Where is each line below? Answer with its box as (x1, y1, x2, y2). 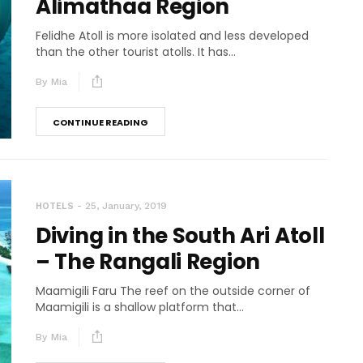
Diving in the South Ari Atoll (36, 220, 325, 250)
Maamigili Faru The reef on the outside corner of (36, 282, 310, 299)
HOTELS (36, 200, 74, 211)
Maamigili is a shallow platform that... (36, 298, 244, 315)
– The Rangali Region (36, 246, 260, 276)
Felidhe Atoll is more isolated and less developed (36, 27, 309, 44)
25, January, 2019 (85, 199, 167, 211)
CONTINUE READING (53, 115, 148, 129)
